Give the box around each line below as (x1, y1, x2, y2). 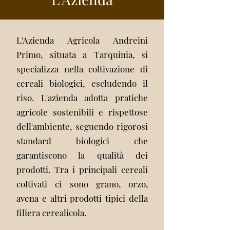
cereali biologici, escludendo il (16, 78, 148, 89)
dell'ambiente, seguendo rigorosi (16, 121, 148, 132)
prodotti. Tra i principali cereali (16, 164, 148, 175)
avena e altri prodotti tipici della (16, 193, 148, 204)
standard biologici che (16, 135, 148, 146)
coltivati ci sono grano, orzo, (16, 178, 148, 189)
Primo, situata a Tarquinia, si (16, 49, 148, 60)
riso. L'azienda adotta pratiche (16, 92, 148, 103)
